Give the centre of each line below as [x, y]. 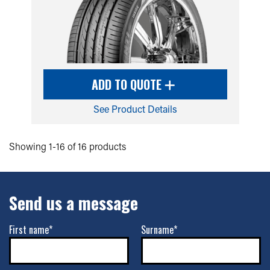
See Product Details [135, 109]
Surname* [159, 230]
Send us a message [74, 203]
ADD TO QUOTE [128, 84]
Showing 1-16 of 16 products [67, 146]
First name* [31, 230]
